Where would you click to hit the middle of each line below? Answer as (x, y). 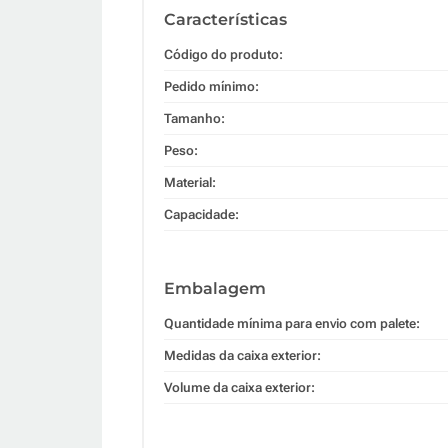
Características (225, 19)
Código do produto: (223, 54)
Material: (190, 182)
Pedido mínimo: (211, 86)
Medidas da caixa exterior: (242, 355)
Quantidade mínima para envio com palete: (292, 323)
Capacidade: (201, 214)
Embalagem (215, 288)
